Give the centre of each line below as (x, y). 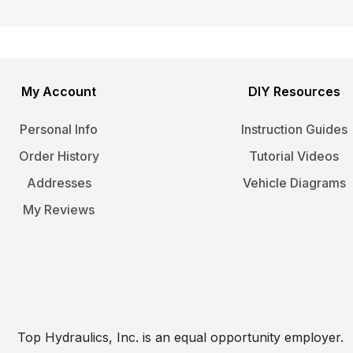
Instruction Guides (294, 129)
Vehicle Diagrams (294, 182)
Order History (59, 156)
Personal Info (59, 129)
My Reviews (59, 209)
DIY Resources (294, 91)
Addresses (59, 182)
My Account (59, 91)
